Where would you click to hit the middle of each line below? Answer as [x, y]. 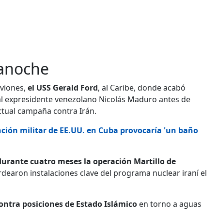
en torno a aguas [169, 204]
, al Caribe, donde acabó [142, 87]
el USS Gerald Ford [63, 87]
